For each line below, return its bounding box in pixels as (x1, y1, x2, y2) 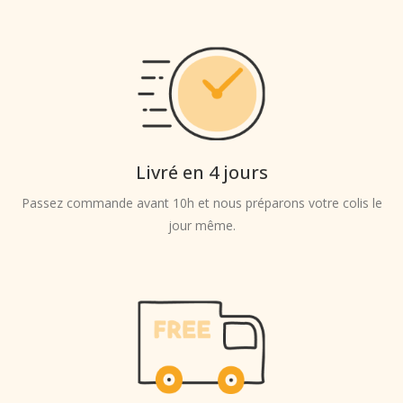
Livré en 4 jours (135, 159, 268, 184)
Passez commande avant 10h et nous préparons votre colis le (21, 193, 382, 211)
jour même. (167, 216, 236, 234)
